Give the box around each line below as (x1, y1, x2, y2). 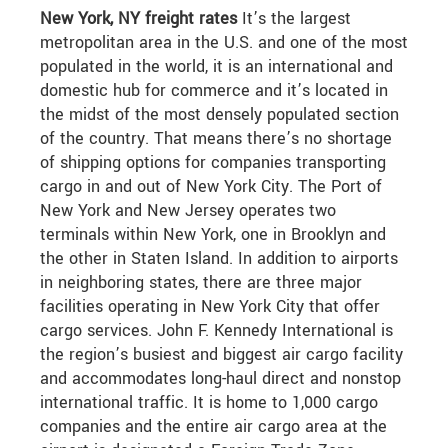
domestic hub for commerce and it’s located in (40, 79, 388, 103)
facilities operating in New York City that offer (40, 295, 380, 319)
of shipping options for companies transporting (40, 151, 386, 175)
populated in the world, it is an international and (40, 55, 393, 79)
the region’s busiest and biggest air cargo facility (40, 343, 403, 367)
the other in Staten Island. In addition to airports (40, 247, 398, 271)
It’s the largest (237, 7, 351, 31)
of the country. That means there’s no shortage (40, 127, 392, 151)
